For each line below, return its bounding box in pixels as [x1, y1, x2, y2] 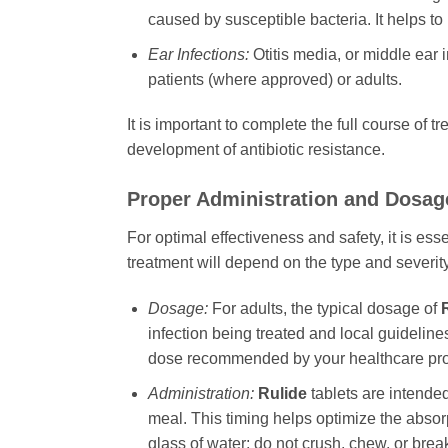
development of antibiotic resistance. [127, 141, 385, 159]
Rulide [257, 384, 307, 402]
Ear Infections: [147, 45, 249, 63]
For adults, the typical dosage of [207, 300, 441, 318]
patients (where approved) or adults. [147, 70, 402, 88]
